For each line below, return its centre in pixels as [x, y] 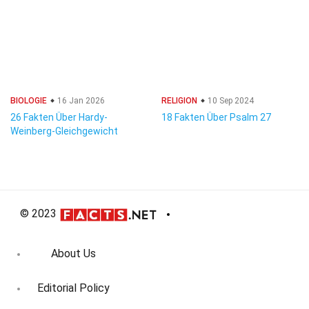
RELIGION [179, 101]
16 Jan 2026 [80, 101]
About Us [73, 254]
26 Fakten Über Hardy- [59, 117]
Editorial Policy [73, 288]
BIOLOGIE [29, 101]
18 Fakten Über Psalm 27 [216, 117]
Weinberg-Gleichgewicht [64, 131]
